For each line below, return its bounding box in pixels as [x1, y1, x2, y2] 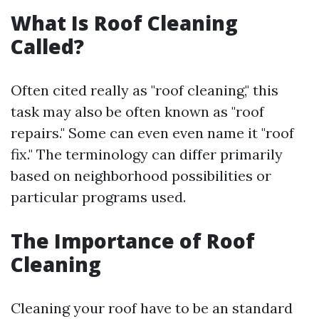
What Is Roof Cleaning [11, 9, 238, 36]
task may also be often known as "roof [11, 103, 264, 120]
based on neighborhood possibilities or [11, 167, 271, 184]
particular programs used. [11, 188, 186, 206]
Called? [11, 33, 84, 60]
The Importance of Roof [11, 227, 255, 254]
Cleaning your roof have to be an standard [11, 299, 293, 317]
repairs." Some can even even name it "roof [11, 124, 294, 142]
